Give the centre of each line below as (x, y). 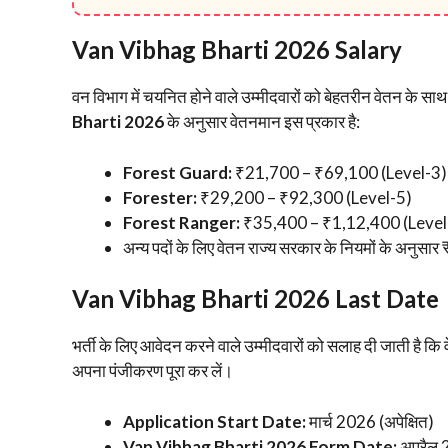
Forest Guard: (177, 172)
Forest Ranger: (181, 222)
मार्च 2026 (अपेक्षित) (370, 421)
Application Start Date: (214, 421)
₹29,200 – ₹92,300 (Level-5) (304, 197)
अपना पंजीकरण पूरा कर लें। (152, 370)
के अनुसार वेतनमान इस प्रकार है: (262, 121)
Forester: (160, 197)
